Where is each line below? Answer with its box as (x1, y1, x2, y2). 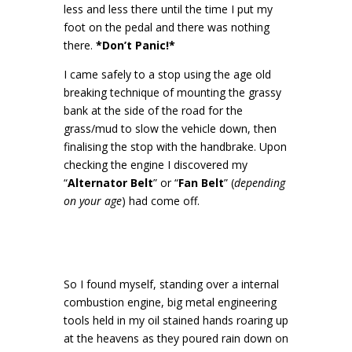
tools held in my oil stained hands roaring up (63, 313, 288, 328)
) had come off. (121, 193, 200, 208)
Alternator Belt (67, 175, 153, 190)
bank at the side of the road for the (63, 103, 243, 118)
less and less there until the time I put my (63, 2, 273, 16)
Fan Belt (178, 175, 224, 190)
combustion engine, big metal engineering (63, 295, 277, 310)
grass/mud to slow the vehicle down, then (63, 121, 277, 136)
